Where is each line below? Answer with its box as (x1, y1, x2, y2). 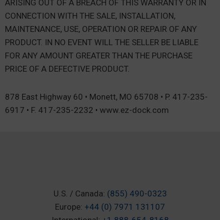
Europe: (55, 202, 84, 212)
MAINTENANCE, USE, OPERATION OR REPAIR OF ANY (5, 24, 197, 34)
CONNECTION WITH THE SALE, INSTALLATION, (5, 11, 175, 21)
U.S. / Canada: (53, 189, 107, 198)
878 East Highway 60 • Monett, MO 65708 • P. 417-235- (5, 92, 208, 102)
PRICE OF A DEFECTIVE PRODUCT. (5, 64, 130, 74)
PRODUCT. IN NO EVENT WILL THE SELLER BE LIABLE (5, 37, 198, 47)
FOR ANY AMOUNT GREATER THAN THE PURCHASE (5, 51, 192, 60)
